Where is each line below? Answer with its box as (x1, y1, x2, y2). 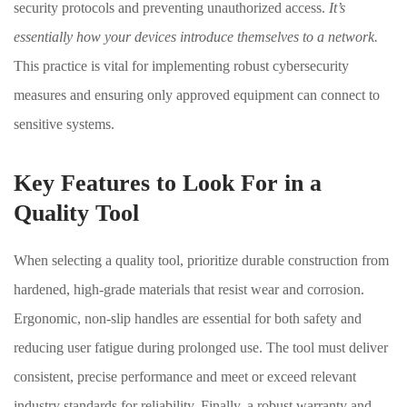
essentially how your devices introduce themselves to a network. (14, 29, 378, 45)
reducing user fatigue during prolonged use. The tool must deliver (14, 340, 388, 355)
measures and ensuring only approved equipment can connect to (14, 87, 380, 103)
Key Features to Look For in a (14, 170, 322, 196)
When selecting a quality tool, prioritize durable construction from (14, 253, 389, 268)
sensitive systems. (14, 116, 114, 132)
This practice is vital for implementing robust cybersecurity (14, 58, 349, 74)
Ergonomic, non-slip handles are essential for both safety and (14, 311, 362, 326)
